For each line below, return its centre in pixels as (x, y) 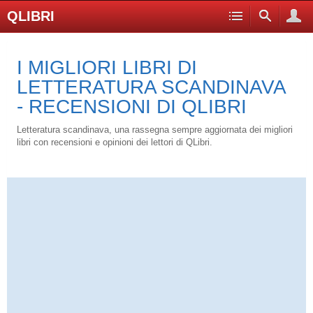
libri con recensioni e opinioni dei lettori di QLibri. (115, 142)
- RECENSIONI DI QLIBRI (132, 107)
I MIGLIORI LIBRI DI (107, 67)
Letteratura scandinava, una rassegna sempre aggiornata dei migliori (155, 130)
